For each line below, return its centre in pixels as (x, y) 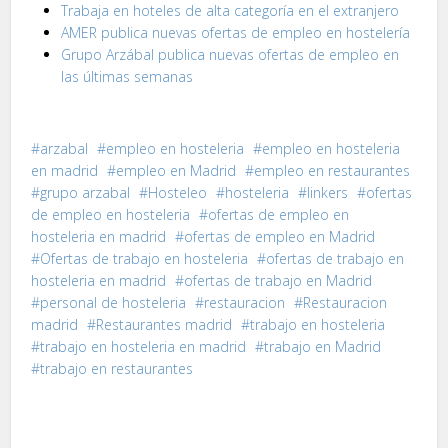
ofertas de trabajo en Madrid (278, 281)
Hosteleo (178, 193)
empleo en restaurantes (332, 171)
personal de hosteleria (113, 303)
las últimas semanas (127, 77)
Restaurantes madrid (164, 325)
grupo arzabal (85, 193)
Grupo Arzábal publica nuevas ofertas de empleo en (230, 55)
